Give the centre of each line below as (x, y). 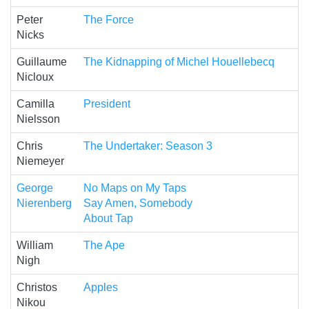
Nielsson (38, 119)
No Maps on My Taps (135, 188)
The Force (109, 20)
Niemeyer (40, 161)
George (35, 188)
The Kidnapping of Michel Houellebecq (179, 62)
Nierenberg (44, 203)
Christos (37, 288)
